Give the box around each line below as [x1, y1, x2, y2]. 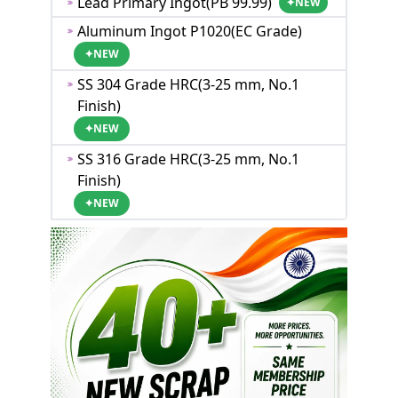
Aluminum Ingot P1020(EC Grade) [77, 21, 302, 41]
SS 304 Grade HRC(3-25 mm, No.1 [76, 75, 299, 94]
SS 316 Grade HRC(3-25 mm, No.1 [76, 149, 299, 169]
